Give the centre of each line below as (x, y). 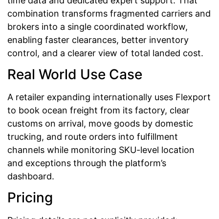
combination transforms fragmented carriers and (109, 13)
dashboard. (31, 176)
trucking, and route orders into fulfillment (93, 137)
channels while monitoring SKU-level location (101, 150)
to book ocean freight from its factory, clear (99, 110)
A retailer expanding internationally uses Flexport (109, 97)
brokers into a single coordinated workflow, (98, 26)
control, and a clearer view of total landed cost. (105, 53)
